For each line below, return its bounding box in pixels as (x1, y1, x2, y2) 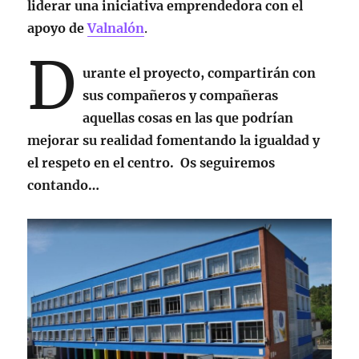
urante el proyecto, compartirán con (83, 65, 317, 82)
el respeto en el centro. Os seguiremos (27, 155, 276, 171)
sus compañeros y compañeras (83, 87, 279, 104)
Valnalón (87, 20, 145, 37)
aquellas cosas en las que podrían (83, 110, 294, 127)
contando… (27, 177, 100, 194)
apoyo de (27, 20, 88, 37)
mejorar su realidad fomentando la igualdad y (27, 132, 321, 149)
